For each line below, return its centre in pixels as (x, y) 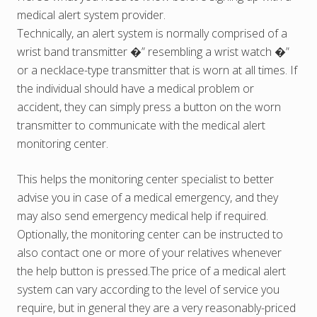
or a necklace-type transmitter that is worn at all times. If (157, 70)
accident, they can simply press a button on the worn (149, 106)
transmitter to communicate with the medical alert (141, 125)
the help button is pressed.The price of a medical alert (151, 271)
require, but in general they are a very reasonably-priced (156, 307)
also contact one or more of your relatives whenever (149, 252)
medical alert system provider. (91, 15)
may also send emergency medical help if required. (143, 215)
